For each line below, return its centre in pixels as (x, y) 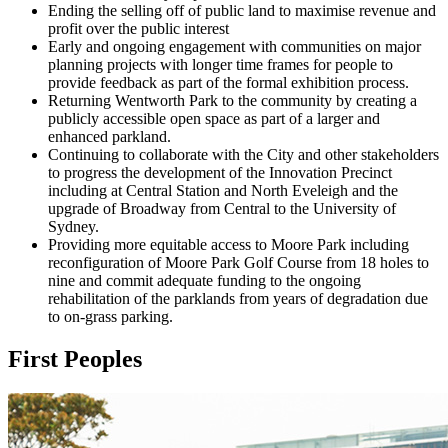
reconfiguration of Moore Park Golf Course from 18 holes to (238, 263)
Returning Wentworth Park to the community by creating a (232, 101)
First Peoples (75, 359)
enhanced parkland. (109, 137)
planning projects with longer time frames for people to (220, 65)
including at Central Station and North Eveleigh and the (223, 191)
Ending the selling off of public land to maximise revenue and (242, 11)
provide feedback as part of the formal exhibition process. (228, 83)
